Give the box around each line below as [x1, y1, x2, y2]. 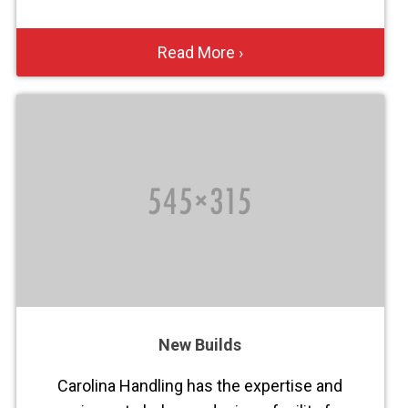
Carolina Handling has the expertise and [57, 376, 343, 396]
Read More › [157, 42, 243, 62]
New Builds [158, 335, 242, 355]
